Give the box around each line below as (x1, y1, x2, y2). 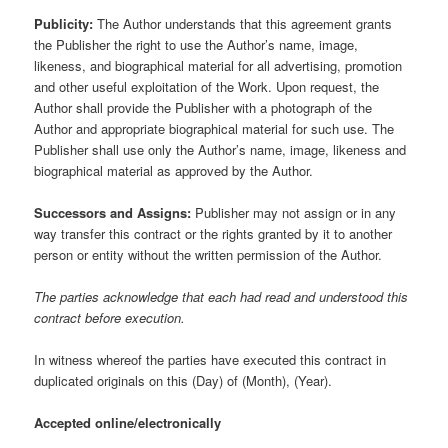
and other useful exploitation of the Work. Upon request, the (34, 76, 380, 96)
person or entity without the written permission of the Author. (34, 244, 383, 264)
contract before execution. (34, 307, 186, 327)
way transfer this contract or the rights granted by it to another (34, 223, 393, 243)
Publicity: (34, 13, 94, 33)
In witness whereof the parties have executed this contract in (34, 350, 387, 369)
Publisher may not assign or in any (191, 202, 397, 222)
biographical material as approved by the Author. (34, 160, 314, 180)
